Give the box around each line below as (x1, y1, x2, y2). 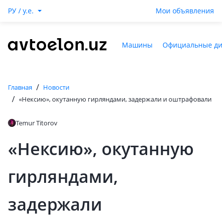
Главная (8, 83, 32, 92)
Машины (122, 40, 153, 50)
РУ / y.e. (8, 6, 34, 15)
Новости (43, 83, 69, 92)
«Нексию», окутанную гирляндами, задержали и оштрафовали (19, 95, 212, 104)
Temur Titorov (16, 118, 57, 127)
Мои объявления (156, 6, 214, 15)
